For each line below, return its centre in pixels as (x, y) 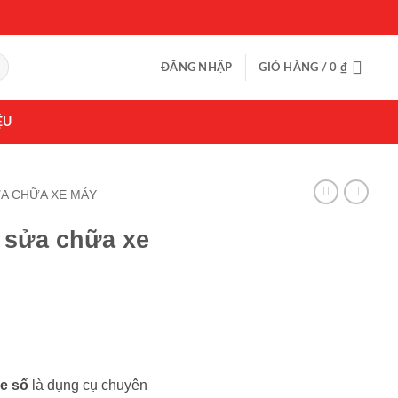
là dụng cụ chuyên (88, 386)
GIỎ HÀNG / (295, 67)
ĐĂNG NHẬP (197, 67)
